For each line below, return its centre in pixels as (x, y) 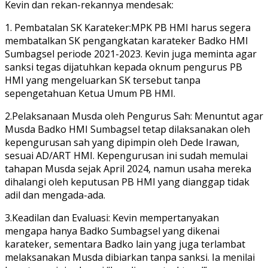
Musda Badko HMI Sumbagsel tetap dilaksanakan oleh (127, 129)
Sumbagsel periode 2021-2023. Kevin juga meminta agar (131, 54)
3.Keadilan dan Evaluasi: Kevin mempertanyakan (112, 217)
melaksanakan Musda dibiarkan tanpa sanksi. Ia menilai (130, 257)
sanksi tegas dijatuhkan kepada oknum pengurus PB (124, 67)
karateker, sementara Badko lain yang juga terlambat (125, 244)
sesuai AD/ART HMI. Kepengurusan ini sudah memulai (126, 155)
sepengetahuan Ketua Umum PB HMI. (90, 93)
